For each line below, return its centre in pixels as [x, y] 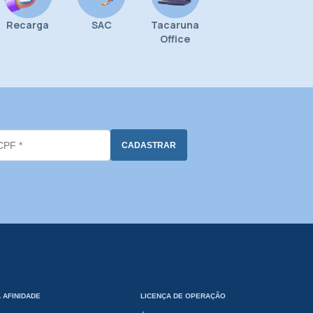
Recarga [28, 25]
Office [175, 39]
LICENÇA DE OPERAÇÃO [183, 296]
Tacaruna [175, 25]
